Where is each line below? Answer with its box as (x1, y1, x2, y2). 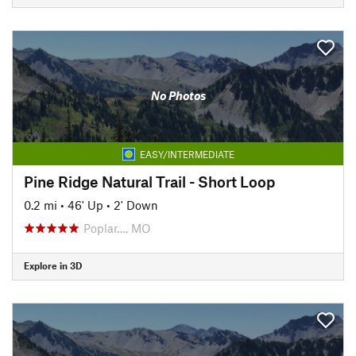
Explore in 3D (24, 260, 82, 271)
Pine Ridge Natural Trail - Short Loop (24, 172, 275, 191)
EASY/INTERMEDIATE (139, 148, 234, 160)
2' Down (114, 197, 158, 212)
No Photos (150, 88, 206, 103)
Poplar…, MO (83, 220, 151, 235)
